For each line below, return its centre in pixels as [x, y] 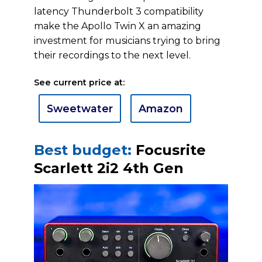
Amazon [161, 108]
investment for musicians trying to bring [127, 41]
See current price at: [79, 82]
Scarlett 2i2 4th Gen [109, 168]
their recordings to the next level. [112, 55]
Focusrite [169, 150]
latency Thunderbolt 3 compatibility [119, 11]
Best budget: [83, 150]
